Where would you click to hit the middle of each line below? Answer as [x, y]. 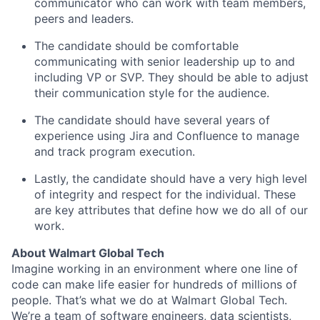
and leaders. [101, 18]
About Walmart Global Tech [88, 252]
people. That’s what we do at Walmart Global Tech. [149, 300]
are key [54, 210]
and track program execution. [115, 151]
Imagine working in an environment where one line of [155, 268]
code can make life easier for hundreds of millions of [154, 284]
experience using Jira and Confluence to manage [167, 135]
